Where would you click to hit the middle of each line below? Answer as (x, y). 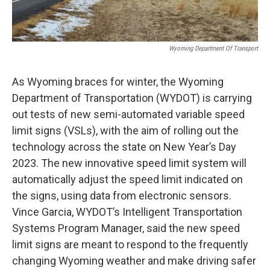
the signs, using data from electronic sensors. (122, 195)
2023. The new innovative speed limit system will (129, 163)
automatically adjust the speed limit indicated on (127, 179)
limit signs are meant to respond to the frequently (130, 244)
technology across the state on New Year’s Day (124, 146)
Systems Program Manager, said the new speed (126, 228)
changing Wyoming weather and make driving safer (134, 260)
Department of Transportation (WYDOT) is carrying (132, 98)
